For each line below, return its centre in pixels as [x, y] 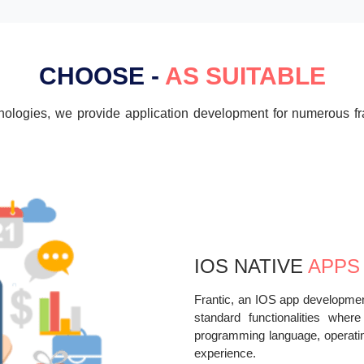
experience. [225, 353]
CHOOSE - [102, 76]
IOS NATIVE [251, 266]
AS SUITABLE [245, 76]
